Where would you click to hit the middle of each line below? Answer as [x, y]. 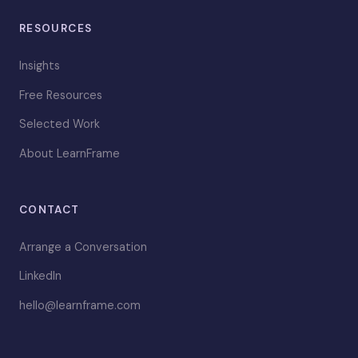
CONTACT [50, 209]
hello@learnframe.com [80, 305]
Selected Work [60, 124]
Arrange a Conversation [83, 247]
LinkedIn [40, 276]
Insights [40, 66]
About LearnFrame [70, 154]
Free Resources [61, 95]
